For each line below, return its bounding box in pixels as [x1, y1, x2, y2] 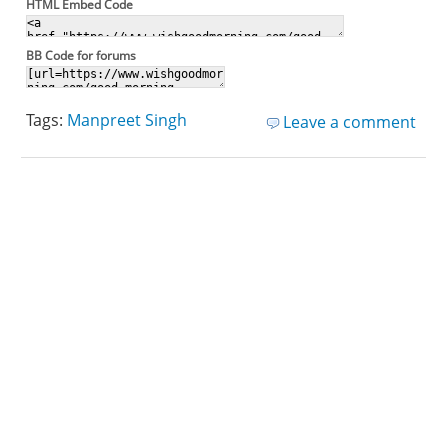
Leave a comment [282, 111, 416, 134]
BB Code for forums [26, 47, 137, 65]
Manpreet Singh [67, 109, 188, 132]
